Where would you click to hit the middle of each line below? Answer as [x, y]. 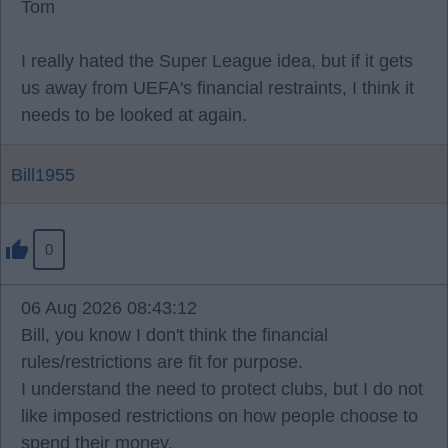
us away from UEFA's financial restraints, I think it [217, 88]
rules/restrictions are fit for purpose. [162, 362]
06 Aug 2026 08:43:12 [109, 308]
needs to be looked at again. [134, 115]
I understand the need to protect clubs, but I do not [222, 389]
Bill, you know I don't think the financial [174, 335]
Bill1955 [43, 175]
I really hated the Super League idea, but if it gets [217, 61]
